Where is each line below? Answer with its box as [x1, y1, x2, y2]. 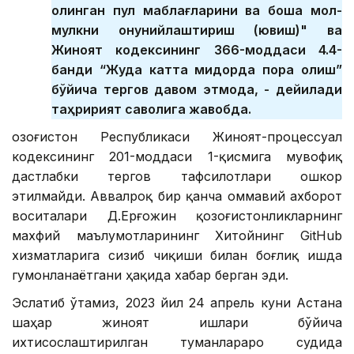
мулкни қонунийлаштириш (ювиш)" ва [51, 22, 342, 39]
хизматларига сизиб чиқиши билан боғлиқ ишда [12, 247, 342, 264]
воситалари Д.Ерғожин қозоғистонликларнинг [12, 208, 342, 224]
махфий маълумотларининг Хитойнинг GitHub [12, 228, 342, 244]
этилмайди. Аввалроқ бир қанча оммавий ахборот [12, 188, 342, 205]
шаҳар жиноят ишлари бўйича [12, 314, 342, 331]
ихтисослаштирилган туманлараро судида [12, 334, 342, 351]
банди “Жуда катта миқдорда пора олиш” [51, 62, 342, 78]
